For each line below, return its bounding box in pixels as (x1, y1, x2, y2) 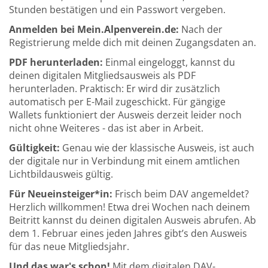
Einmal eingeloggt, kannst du (103, 56, 235, 69)
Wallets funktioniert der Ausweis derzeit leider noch (9, 108, 242, 121)
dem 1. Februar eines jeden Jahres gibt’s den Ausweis (9, 227, 247, 240)
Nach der (179, 23, 223, 36)
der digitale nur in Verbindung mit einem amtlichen (9, 154, 240, 167)
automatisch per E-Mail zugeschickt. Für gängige (9, 95, 226, 108)
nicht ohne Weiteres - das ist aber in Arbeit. (9, 121, 203, 135)
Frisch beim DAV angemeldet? (112, 187, 249, 200)
